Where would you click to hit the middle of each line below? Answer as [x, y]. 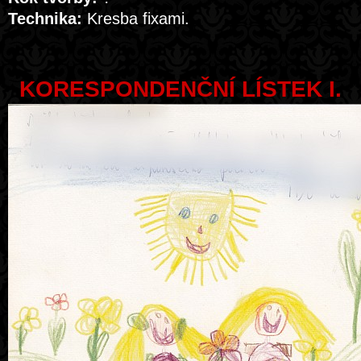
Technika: [45, 19]
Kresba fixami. [136, 19]
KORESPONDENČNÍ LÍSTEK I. [180, 89]
